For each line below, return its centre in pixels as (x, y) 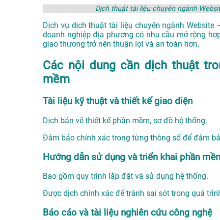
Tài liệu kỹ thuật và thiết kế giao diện (118, 101)
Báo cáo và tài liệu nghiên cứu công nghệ (127, 212)
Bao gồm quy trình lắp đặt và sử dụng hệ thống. (125, 176)
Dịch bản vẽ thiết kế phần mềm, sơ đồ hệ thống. (125, 120)
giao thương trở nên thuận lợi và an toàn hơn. (121, 44)
